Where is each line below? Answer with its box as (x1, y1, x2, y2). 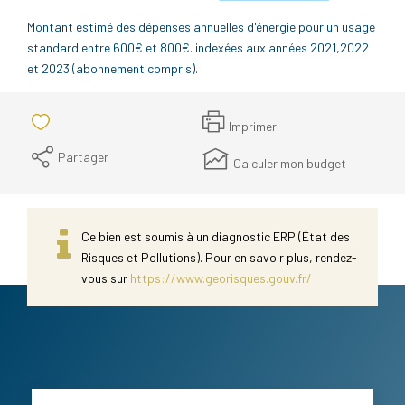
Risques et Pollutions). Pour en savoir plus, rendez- (81, 249, 357, 265)
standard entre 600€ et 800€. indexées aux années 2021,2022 (27, 39, 369, 55)
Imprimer (229, 118, 277, 134)
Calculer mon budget (233, 155, 346, 171)
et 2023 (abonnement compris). (27, 60, 198, 76)
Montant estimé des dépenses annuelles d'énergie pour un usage (27, 18, 375, 34)
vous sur (81, 269, 130, 286)
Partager (58, 148, 108, 165)
